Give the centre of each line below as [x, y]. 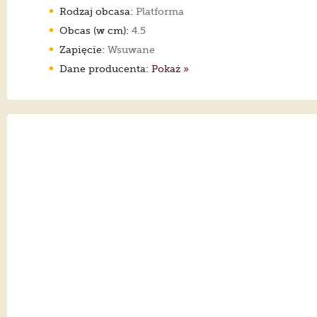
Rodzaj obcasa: [96, 11]
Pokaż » [170, 68]
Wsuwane [130, 49]
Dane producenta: [105, 68]
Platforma [158, 11]
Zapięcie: [82, 49]
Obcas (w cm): [94, 30]
